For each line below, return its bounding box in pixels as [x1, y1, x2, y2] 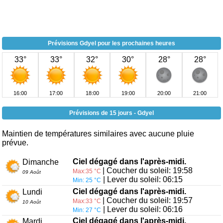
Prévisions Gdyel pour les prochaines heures [48, 40, 175, 47]
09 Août [22, 169, 41, 175]
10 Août [22, 199, 41, 205]
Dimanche [22, 158, 59, 167]
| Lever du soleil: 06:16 [101, 205, 183, 214]
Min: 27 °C [72, 206, 101, 214]
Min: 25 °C [72, 177, 101, 184]
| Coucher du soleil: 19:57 [102, 196, 193, 205]
